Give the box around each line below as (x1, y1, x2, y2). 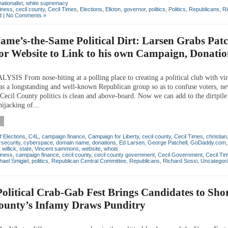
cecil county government (94, 151, 155, 158)
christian (206, 133, 227, 139)
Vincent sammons (35, 145, 79, 152)
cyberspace (23, 139, 53, 146)
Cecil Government (158, 151, 203, 158)
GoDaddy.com (190, 139, 226, 146)
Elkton (105, 6, 121, 12)
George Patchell (148, 139, 187, 146)
